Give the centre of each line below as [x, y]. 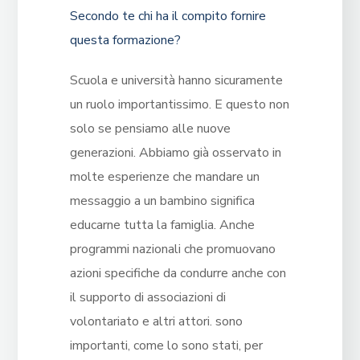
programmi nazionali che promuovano [172, 250]
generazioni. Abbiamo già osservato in [175, 153]
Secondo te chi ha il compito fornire [168, 16]
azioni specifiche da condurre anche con [178, 274]
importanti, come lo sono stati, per [166, 346]
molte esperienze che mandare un [164, 177]
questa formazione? [125, 41]
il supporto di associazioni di [147, 298]
